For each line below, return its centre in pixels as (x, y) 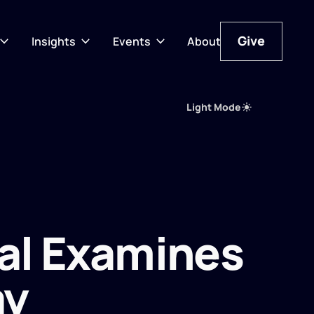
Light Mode (214, 107)
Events (131, 41)
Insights (53, 41)
